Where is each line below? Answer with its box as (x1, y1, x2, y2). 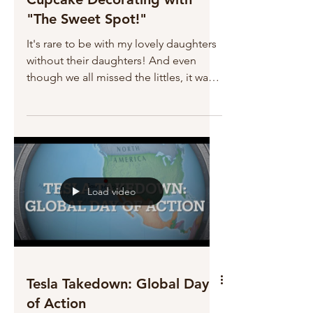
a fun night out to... (27, 87, 121, 101)
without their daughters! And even (27, 53, 196, 67)
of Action (27, 295, 86, 312)
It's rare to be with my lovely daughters (27, 36, 217, 50)
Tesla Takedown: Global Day (27, 275, 209, 292)
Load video (87, 185, 136, 198)
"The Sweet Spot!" (27, 10, 147, 27)
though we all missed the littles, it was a (27, 70, 221, 84)
